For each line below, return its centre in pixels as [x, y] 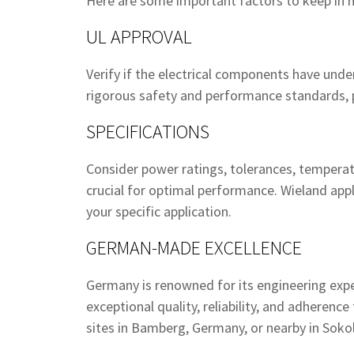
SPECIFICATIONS [148, 132]
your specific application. [159, 211]
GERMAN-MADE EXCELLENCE [194, 248]
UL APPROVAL [139, 37]
